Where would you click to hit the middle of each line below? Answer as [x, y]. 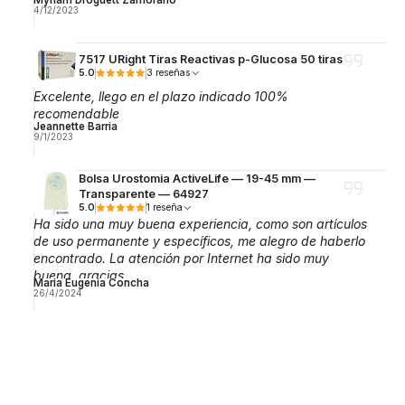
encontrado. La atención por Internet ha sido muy [181, 258]
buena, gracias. [80, 275]
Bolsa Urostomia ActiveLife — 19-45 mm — [197, 178]
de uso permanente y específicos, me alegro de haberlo [199, 240]
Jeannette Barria [75, 127]
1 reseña [167, 207]
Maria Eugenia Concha [91, 283]
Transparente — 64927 [143, 193]
